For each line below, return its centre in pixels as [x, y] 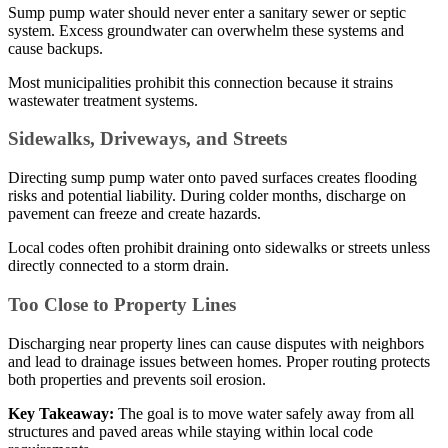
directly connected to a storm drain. [118, 266]
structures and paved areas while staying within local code [190, 431]
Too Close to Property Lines [122, 304]
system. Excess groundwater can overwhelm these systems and [206, 30]
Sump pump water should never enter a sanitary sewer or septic [207, 12]
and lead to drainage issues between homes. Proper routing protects [219, 361]
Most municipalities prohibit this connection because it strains [200, 82]
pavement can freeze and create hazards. [134, 214]
